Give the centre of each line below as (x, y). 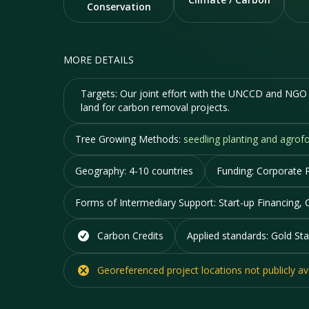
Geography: (102, 171)
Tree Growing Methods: (129, 139)
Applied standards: (229, 236)
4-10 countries (161, 171)
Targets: (100, 93)
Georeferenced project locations (170, 270)
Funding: (237, 171)
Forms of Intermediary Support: (147, 202)
